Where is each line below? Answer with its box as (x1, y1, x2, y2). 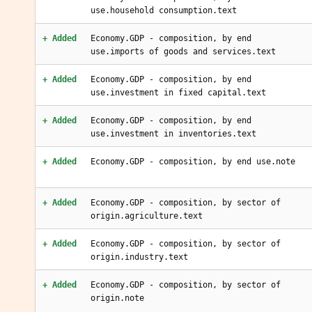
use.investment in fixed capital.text (91, 88, 266, 97)
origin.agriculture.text (91, 211, 203, 221)
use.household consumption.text (91, 6, 237, 15)
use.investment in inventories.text (91, 129, 256, 139)
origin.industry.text (91, 252, 188, 262)
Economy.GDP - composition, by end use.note (91, 157, 295, 166)
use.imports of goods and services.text (91, 47, 276, 56)
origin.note (91, 293, 144, 303)
